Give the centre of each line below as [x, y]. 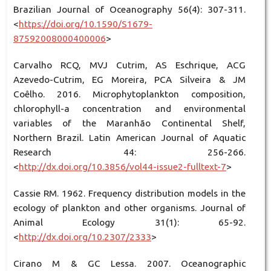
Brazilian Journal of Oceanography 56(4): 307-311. [129, 9]
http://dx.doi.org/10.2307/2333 [85, 237]
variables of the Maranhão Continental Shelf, [129, 123]
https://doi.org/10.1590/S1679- [85, 24]
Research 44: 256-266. [129, 152]
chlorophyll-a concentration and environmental [129, 109]
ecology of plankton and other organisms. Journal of [129, 208]
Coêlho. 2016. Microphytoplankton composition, [129, 94]
